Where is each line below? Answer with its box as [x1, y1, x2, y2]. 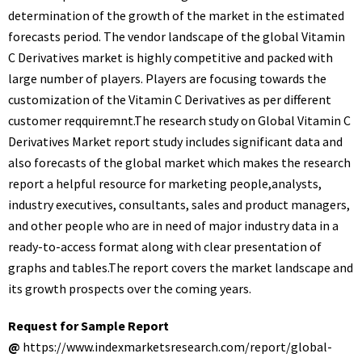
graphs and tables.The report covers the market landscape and [8, 259, 353, 276]
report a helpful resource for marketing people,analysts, [8, 175, 322, 192]
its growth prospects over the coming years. [8, 280, 251, 297]
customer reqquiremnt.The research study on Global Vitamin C [8, 112, 351, 128]
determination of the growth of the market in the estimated [8, 7, 344, 23]
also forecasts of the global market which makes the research [8, 154, 351, 170]
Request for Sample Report [8, 318, 169, 334]
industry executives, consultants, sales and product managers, [8, 196, 350, 213]
